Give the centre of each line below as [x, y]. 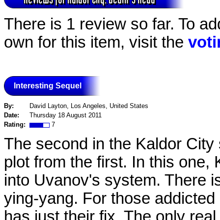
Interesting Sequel [48, 85]
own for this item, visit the [96, 42]
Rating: [17, 125]
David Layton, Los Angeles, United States [89, 106]
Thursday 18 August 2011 [66, 115]
